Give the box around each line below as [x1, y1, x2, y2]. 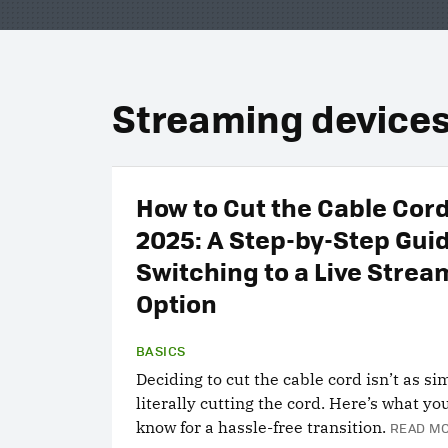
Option [136, 284, 217, 321]
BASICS [136, 341, 186, 360]
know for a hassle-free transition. [136, 417, 386, 437]
